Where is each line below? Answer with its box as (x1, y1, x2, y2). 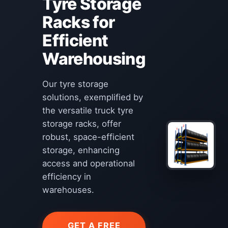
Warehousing (42, 49, 146, 69)
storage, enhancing (42, 145, 120, 155)
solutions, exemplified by (42, 92, 144, 102)
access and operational (42, 158, 135, 168)
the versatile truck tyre (42, 105, 134, 116)
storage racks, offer (42, 119, 122, 129)
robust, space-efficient (42, 132, 135, 142)
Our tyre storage (42, 79, 109, 89)
